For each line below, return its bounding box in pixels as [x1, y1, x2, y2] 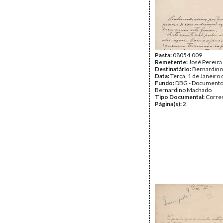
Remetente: [155, 58, 189, 66]
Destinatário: [155, 65, 192, 73]
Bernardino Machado [155, 86, 212, 94]
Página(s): [155, 100, 183, 108]
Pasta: [155, 51, 173, 59]
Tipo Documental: [155, 93, 206, 101]
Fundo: [155, 79, 175, 87]
